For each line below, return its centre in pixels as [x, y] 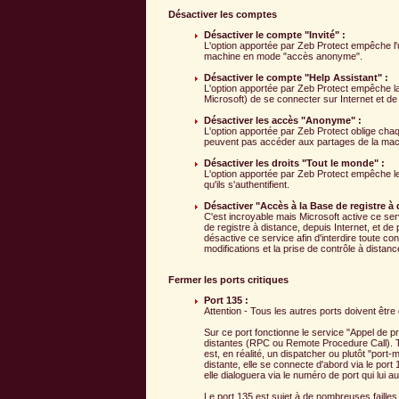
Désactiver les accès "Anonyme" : [283, 120]
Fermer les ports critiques [228, 279]
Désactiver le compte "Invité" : [275, 34]
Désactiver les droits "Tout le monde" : [294, 163]
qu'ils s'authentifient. [247, 184]
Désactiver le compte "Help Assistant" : [296, 77]
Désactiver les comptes [223, 14]
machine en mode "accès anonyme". [283, 56]
